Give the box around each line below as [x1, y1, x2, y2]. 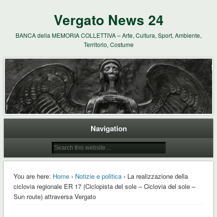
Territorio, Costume [83, 40, 134, 48]
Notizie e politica [75, 171, 122, 181]
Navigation [90, 123, 127, 134]
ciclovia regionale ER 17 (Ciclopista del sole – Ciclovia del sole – [13, 181, 195, 191]
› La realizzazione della [121, 171, 188, 181]
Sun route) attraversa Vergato [13, 191, 96, 201]
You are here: [13, 171, 51, 181]
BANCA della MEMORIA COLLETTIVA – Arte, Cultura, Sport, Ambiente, [15, 31, 201, 39]
